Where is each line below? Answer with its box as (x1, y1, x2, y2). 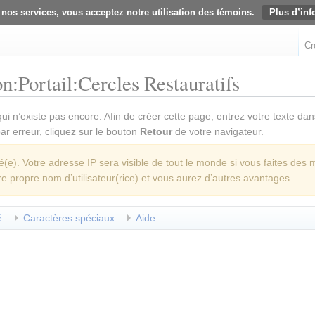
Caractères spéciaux (23, 212, 115, 224)
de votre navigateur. (172, 126, 264, 138)
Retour (140, 126, 172, 138)
